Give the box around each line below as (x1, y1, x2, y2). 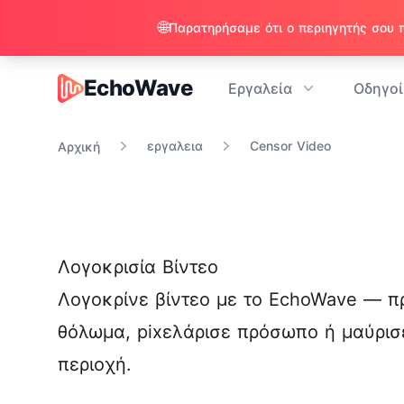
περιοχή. (58, 353, 132, 375)
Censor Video (250, 138, 331, 153)
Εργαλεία (228, 79, 293, 97)
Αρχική (58, 139, 100, 154)
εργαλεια (147, 138, 203, 153)
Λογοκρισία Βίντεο (58, 256, 218, 278)
